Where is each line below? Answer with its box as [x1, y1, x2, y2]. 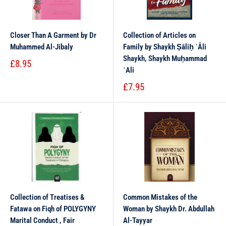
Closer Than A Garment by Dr [10, 31, 96, 40]
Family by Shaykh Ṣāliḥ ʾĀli [123, 42, 206, 51]
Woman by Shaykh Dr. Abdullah [123, 204, 214, 213]
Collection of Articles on [123, 31, 196, 40]
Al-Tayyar [123, 216, 152, 225]
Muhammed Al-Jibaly [10, 42, 73, 51]
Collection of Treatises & [10, 193, 85, 202]
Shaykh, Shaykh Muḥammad [123, 54, 207, 63]
